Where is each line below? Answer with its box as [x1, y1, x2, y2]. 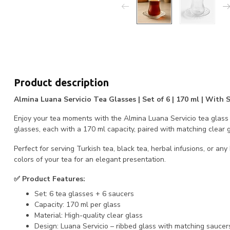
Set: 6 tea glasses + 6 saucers [34, 189, 134, 199]
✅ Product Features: [14, 174, 85, 184]
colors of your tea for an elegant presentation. [14, 155, 166, 165]
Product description [14, 76, 109, 88]
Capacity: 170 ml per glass [34, 200, 121, 210]
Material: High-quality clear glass [34, 210, 143, 221]
